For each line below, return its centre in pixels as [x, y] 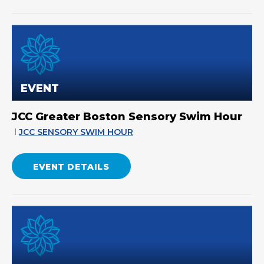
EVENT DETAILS [71, 167]
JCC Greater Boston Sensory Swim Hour [127, 117]
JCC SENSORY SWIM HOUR [76, 132]
